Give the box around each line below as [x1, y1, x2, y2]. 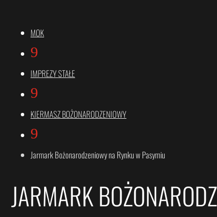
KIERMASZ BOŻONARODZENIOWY [31, 108, 126, 120]
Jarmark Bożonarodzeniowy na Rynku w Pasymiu [31, 149, 165, 161]
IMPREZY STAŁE [31, 67, 75, 79]
